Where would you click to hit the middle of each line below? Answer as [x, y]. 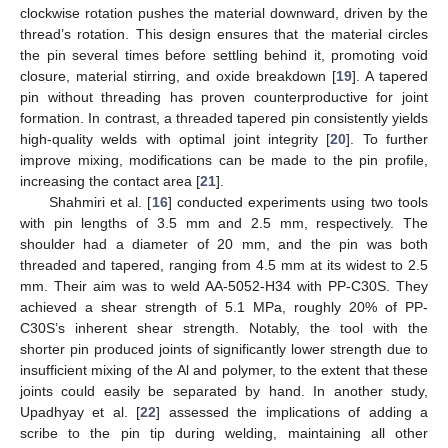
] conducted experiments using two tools [298, 202]
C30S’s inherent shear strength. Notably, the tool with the [224, 328]
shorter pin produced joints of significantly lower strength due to [224, 349]
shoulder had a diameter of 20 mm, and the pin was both [224, 244]
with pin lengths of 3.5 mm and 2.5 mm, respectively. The [224, 223]
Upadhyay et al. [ [80, 412]
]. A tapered [390, 76]
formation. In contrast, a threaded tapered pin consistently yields [224, 118]
